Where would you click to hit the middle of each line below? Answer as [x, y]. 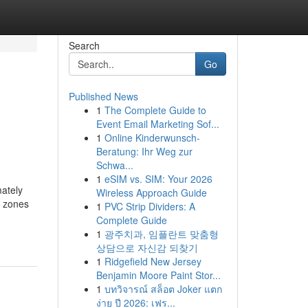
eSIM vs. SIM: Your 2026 [158, 179]
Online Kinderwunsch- [152, 137]
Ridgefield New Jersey [153, 261]
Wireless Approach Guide [151, 192]
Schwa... [114, 165]
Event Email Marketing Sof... [157, 124]
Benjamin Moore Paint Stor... [158, 275]
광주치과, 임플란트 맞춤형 [161, 234]
